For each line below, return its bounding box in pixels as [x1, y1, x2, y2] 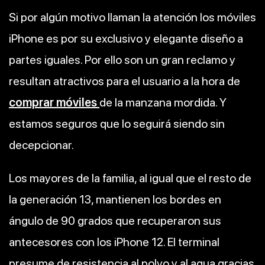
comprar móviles [9, 95, 97, 109]
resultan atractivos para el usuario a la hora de [9, 73, 240, 88]
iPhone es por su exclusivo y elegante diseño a [9, 31, 243, 46]
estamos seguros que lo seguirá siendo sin [9, 116, 225, 131]
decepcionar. [9, 137, 74, 152]
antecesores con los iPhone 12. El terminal [9, 234, 219, 249]
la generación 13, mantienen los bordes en [9, 192, 221, 206]
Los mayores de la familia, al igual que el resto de [9, 170, 251, 185]
